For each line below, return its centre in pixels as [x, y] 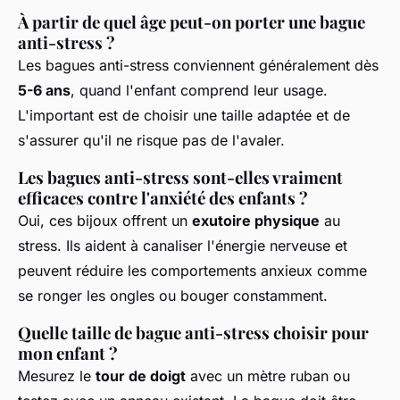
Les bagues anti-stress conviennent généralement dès [198, 65]
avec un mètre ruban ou [268, 375]
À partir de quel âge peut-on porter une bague [192, 21]
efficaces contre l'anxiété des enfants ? [163, 197]
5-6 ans [44, 90]
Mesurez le [57, 375]
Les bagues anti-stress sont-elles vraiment [180, 177]
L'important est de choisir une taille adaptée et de [184, 115]
